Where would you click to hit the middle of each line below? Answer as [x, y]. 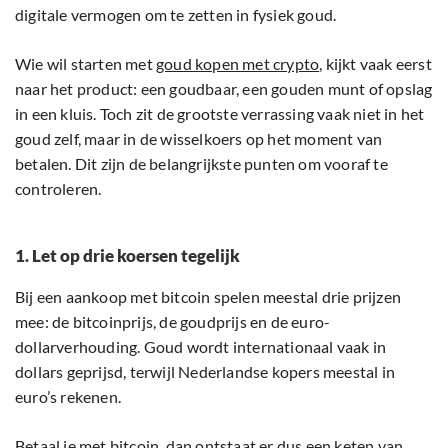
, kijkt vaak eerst [375, 64]
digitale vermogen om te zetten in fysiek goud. [176, 15]
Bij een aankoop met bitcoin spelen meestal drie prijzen [208, 297]
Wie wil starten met [85, 64]
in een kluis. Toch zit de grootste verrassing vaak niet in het [220, 114]
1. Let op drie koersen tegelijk [127, 256]
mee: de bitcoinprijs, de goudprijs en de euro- [173, 322]
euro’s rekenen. [70, 397]
